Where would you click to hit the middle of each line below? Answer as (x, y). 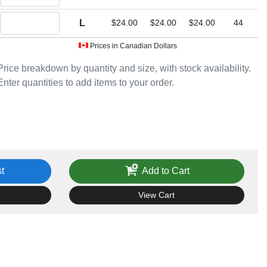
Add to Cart (166, 170)
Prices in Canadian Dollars (132, 46)
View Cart (157, 195)
